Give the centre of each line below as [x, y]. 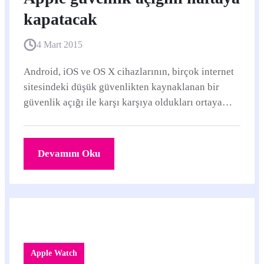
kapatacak [60, 19]
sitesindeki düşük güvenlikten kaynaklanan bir [121, 87]
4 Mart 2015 [60, 44]
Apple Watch [54, 253]
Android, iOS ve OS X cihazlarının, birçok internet [129, 72]
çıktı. [34, 118]
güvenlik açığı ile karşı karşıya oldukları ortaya [123, 102]
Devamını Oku [69, 154]
